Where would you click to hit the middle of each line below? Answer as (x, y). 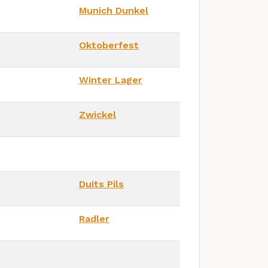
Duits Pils (101, 184)
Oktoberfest (109, 45)
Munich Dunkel (114, 10)
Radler (94, 218)
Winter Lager (111, 80)
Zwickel (98, 114)
